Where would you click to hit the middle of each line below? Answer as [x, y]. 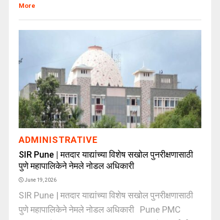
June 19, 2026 [40, 180]
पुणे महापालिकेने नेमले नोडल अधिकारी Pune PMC [99, 209]
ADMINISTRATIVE [58, 140]
